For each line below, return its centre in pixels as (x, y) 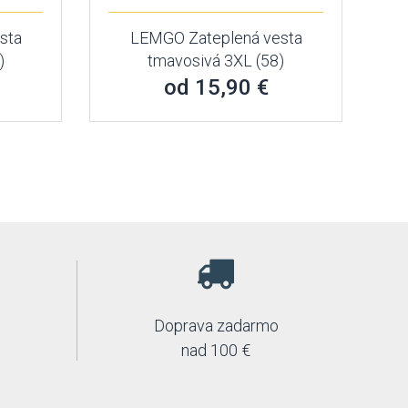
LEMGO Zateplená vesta (216, 38)
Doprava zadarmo (216, 326)
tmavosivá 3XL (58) (216, 61)
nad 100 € (216, 350)
